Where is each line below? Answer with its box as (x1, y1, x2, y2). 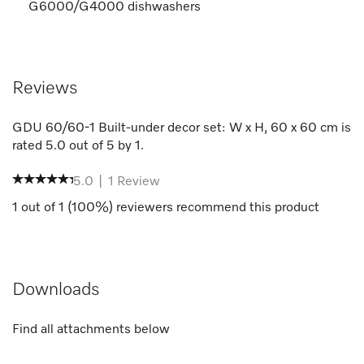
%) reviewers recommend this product (95, 201, 319, 214)
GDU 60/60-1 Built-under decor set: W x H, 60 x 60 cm (12, 121, 338, 135)
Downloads (12, 280, 100, 299)
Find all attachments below (12, 323, 170, 336)
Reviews (12, 79, 78, 97)
